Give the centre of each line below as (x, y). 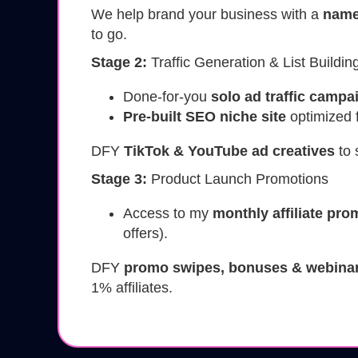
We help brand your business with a (207, 15)
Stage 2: (119, 63)
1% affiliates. (132, 288)
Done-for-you (167, 97)
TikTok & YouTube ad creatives (229, 151)
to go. (109, 35)
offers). (145, 234)
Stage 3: (119, 179)
